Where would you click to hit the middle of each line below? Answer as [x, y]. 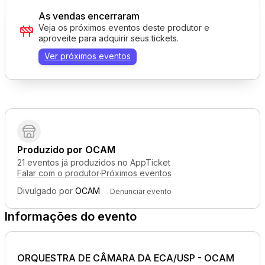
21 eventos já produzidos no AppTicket [94, 162]
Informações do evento [71, 216]
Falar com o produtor [58, 173]
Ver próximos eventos [87, 56]
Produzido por [51, 150]
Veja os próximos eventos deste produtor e [124, 28]
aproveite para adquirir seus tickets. [108, 38]
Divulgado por [46, 191]
